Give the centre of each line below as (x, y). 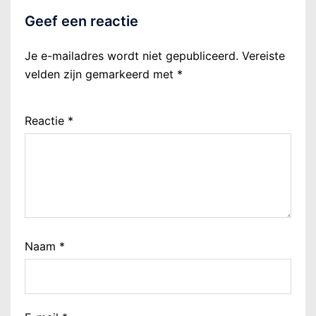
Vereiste (263, 56)
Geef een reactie (81, 22)
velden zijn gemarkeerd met (101, 74)
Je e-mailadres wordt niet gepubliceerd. (132, 56)
